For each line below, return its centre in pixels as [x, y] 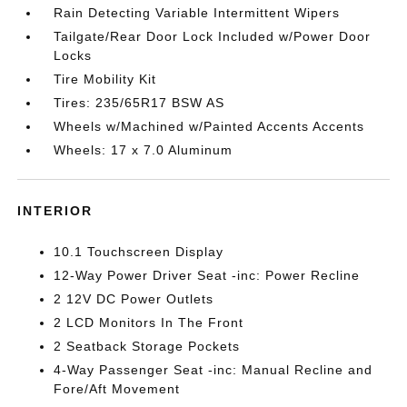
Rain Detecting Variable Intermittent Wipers [197, 13]
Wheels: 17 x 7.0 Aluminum [144, 150]
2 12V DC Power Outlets [134, 299]
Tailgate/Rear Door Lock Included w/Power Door [213, 36]
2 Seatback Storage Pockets [147, 346]
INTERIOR [55, 211]
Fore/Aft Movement [117, 389]
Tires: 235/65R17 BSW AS [139, 103]
